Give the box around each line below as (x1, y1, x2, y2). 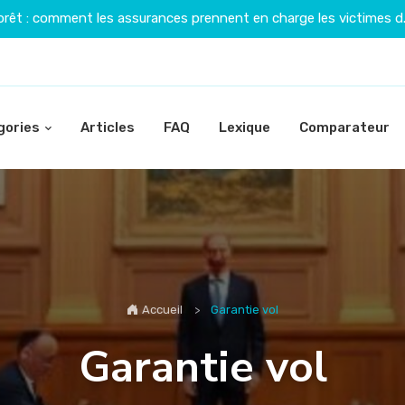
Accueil (141, 303, 183, 317)
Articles (80, 118, 135, 136)
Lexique (218, 118, 270, 136)
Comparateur (298, 118, 390, 136)
